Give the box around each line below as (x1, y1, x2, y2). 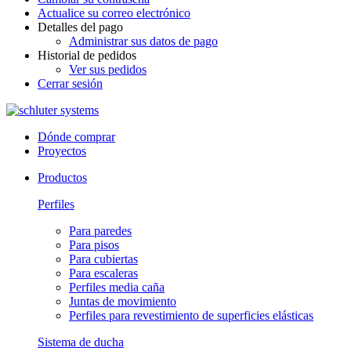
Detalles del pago (38, 20, 123, 34)
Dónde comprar (38, 130, 115, 143)
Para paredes (69, 224, 132, 237)
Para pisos (69, 238, 119, 251)
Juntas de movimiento (69, 295, 176, 308)
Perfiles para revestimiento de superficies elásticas (69, 309, 313, 322)
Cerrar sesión (38, 77, 103, 90)
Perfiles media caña (69, 280, 165, 294)
